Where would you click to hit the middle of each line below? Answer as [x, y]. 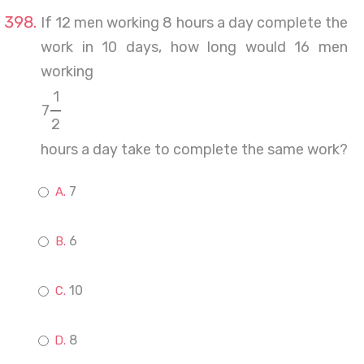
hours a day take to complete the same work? [194, 149]
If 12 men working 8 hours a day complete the [194, 23]
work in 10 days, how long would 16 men [194, 47]
